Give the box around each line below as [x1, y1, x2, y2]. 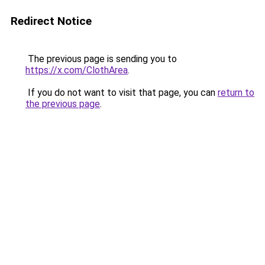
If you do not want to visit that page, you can [25, 87, 218, 98]
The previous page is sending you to [25, 53, 177, 64]
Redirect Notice [11, 14, 92, 28]
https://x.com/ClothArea [25, 64, 128, 76]
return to [218, 87, 254, 98]
